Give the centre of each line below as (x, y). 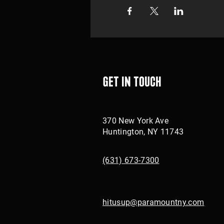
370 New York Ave (136, 121)
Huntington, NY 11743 (143, 132)
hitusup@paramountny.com (153, 202)
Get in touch (132, 81)
